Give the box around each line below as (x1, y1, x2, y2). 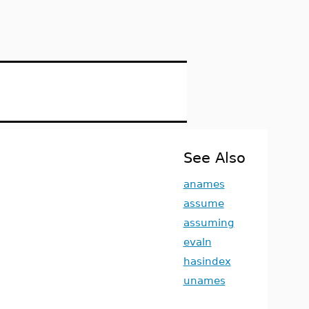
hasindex (183, 255, 231, 267)
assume (183, 197, 224, 209)
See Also (183, 149, 246, 166)
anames (183, 178, 225, 190)
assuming (183, 217, 235, 228)
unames (183, 275, 226, 286)
